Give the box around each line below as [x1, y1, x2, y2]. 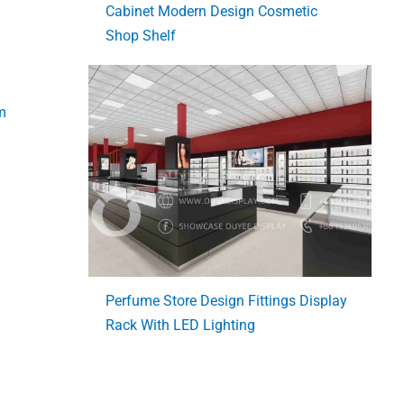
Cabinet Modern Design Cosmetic [106, 2, 318, 20]
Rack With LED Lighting [106, 317, 256, 335]
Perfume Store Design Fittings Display [106, 292, 348, 310]
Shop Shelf [106, 26, 177, 44]
